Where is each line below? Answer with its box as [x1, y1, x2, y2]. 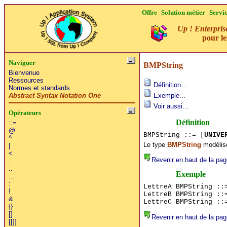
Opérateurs [8, 108, 41, 117]
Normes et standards [8, 84, 70, 92]
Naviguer [8, 58, 35, 66]
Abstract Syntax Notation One [8, 91, 101, 99]
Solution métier [161, 9, 206, 16]
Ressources [8, 76, 44, 84]
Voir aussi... [151, 102, 188, 110]
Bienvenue [8, 68, 40, 77]
